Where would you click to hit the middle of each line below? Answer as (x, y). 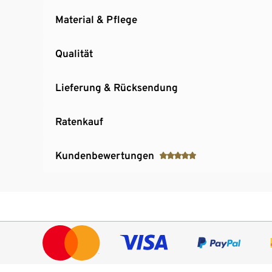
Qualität (74, 53)
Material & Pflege (96, 19)
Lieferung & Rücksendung (117, 87)
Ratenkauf (79, 121)
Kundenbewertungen (105, 155)
